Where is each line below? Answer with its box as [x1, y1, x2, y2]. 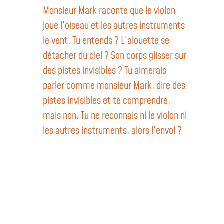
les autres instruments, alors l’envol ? [43, 124, 182, 138]
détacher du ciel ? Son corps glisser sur [43, 49, 186, 63]
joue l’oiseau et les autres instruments [43, 19, 185, 33]
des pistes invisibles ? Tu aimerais [43, 64, 166, 78]
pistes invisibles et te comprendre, [43, 94, 170, 108]
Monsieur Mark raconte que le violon [43, 4, 175, 18]
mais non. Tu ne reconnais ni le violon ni [43, 109, 187, 123]
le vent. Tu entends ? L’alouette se [43, 34, 169, 48]
